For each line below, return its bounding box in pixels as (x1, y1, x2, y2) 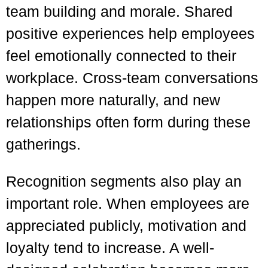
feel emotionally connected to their (6, 47, 236, 64)
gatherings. (6, 136, 81, 153)
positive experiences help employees (6, 25, 255, 42)
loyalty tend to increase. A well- (6, 239, 214, 256)
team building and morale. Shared (6, 3, 233, 20)
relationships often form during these (6, 114, 251, 130)
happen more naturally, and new (6, 92, 220, 108)
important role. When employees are (6, 195, 249, 212)
